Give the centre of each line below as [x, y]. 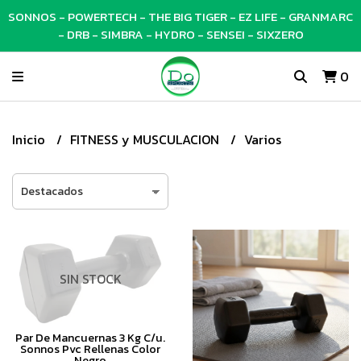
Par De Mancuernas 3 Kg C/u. [90, 337]
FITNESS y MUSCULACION [146, 139]
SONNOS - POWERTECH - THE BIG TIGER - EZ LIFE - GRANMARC [180, 17]
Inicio [30, 139]
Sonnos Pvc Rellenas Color [90, 349]
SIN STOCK [90, 278]
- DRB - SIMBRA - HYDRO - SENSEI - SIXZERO [180, 34]
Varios [263, 139]
